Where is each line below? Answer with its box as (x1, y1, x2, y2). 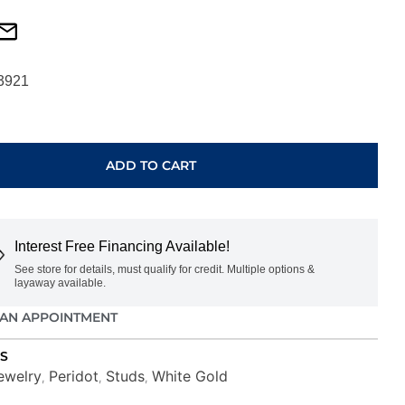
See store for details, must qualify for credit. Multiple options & (14, 262, 315, 276)
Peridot (48, 366, 99, 385)
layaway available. (14, 276, 106, 289)
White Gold (151, 366, 228, 385)
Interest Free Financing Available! (14, 238, 230, 254)
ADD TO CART (106, 156, 197, 174)
